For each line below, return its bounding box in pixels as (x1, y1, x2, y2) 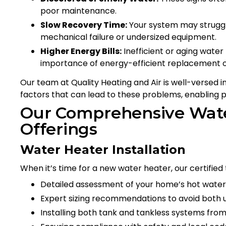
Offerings (20, 119, 97, 139)
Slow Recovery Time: (40, 19, 127, 31)
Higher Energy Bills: (40, 45, 122, 57)
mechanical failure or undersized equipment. (40, 31, 216, 43)
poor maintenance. (40, 5, 117, 17)
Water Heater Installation (20, 142, 186, 157)
